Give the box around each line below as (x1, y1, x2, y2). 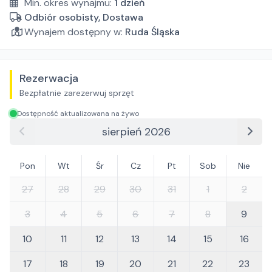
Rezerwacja (19, 71, 78, 86)
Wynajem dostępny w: (24, 25, 123, 38)
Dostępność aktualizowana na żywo (17, 109, 139, 118)
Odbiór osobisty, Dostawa (24, 11, 143, 24)
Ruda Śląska (125, 25, 180, 38)
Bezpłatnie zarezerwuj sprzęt (19, 87, 134, 98)
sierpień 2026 (101, 124, 171, 139)
